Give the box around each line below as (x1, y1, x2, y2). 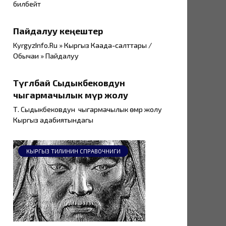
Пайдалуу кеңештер (13, 25, 103, 36)
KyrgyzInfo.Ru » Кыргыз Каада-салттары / (13, 41, 152, 50)
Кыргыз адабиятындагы (13, 116, 93, 125)
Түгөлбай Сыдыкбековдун (13, 77, 125, 88)
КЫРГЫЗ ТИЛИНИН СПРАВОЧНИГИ (26, 147, 121, 154)
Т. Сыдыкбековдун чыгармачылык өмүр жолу (13, 105, 162, 114)
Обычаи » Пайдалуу (13, 51, 79, 61)
